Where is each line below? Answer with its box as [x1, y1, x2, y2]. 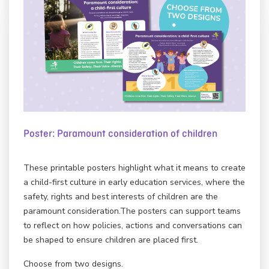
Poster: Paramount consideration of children [23, 128, 217, 139]
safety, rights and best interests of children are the [23, 190, 218, 202]
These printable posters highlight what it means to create [23, 162, 246, 174]
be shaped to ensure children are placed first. [23, 234, 198, 246]
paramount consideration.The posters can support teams [23, 205, 241, 217]
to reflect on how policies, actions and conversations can [23, 219, 242, 231]
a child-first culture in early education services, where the [23, 176, 245, 188]
